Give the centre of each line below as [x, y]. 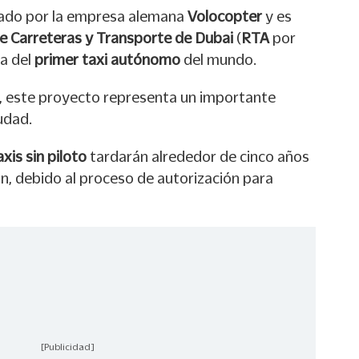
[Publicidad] [67, 347]
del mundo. [218, 60]
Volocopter [226, 16]
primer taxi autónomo [107, 60]
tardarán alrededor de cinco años [198, 157]
